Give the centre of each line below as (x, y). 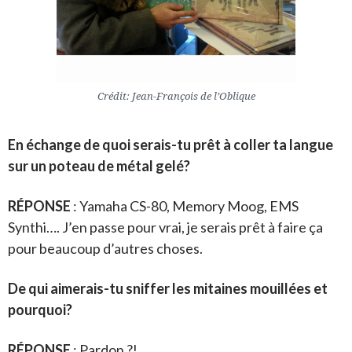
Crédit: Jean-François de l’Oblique (176, 95)
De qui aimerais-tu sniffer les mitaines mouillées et (168, 288)
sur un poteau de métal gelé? (99, 165)
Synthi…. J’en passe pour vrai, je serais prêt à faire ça (165, 227)
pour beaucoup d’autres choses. (105, 248)
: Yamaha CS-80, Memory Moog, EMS (185, 205)
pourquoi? (40, 309)
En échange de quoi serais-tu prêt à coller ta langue (170, 144)
